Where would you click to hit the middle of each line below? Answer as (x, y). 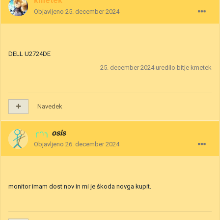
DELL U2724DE (29, 54)
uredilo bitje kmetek (183, 68)
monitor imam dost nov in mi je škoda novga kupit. (80, 187)
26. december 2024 (92, 144)
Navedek (50, 107)
